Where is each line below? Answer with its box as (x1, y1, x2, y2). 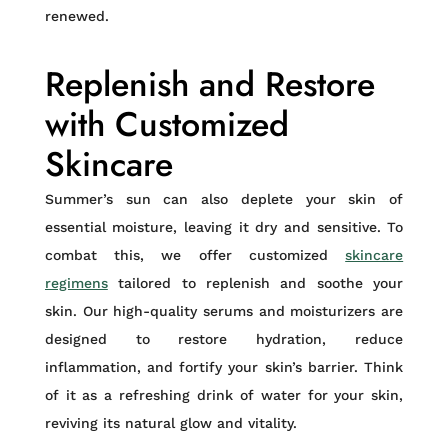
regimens (44, 275, 108, 291)
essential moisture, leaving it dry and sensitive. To (44, 219, 404, 235)
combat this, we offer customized (44, 247, 346, 263)
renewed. (44, 8, 109, 24)
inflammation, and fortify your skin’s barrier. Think (44, 359, 404, 375)
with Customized (44, 100, 289, 149)
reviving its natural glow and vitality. (44, 415, 297, 431)
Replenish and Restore (44, 60, 375, 109)
